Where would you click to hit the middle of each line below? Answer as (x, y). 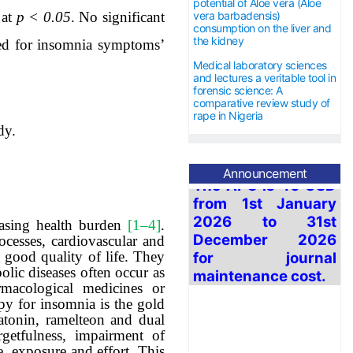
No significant (122, 17)
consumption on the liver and (262, 28)
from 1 (221, 165)
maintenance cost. (260, 238)
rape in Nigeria (228, 116)
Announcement (265, 174)
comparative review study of (262, 103)
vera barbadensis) (237, 16)
